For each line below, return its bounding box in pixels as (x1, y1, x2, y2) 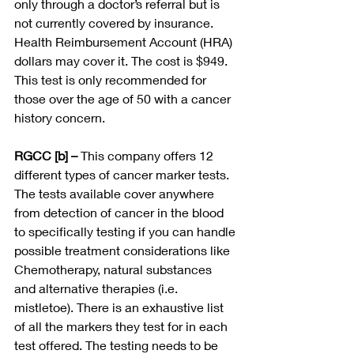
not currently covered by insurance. (14, 15, 217, 31)
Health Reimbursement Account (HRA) (14, 34, 235, 50)
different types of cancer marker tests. (14, 167, 235, 183)
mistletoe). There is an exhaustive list (14, 299, 227, 315)
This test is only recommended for (14, 72, 209, 88)
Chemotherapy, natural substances (14, 262, 215, 277)
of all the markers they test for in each (14, 318, 231, 334)
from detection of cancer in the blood (14, 205, 227, 220)
